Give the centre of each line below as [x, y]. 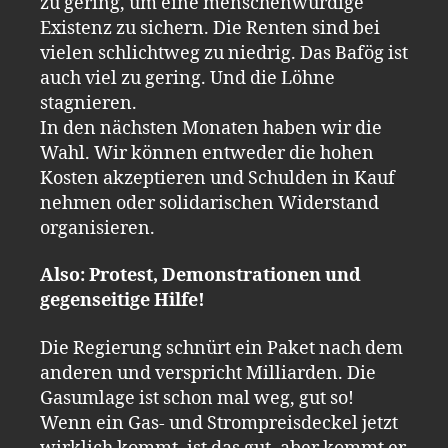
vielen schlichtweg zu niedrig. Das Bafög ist [224, 53]
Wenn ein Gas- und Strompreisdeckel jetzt [219, 423]
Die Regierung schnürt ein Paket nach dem [221, 348]
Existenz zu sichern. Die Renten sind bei [210, 28]
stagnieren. [88, 103]
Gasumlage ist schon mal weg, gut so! [197, 398]
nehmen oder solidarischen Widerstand [209, 203]
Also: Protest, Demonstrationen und [200, 275]
